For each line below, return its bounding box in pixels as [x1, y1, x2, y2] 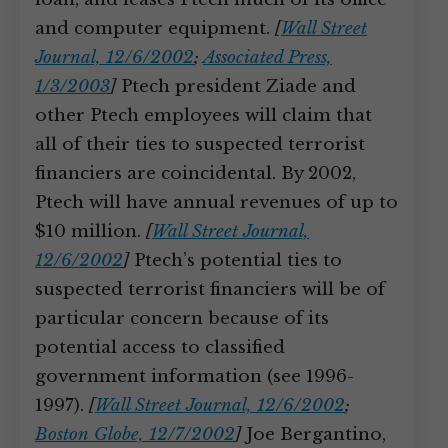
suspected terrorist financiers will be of [35, 279, 385, 300]
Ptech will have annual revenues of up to [35, 192, 398, 213]
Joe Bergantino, [241, 424, 386, 445]
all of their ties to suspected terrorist [35, 134, 365, 155]
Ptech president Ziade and [116, 76, 356, 97]
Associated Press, [203, 47, 332, 68]
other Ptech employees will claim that [35, 105, 372, 126]
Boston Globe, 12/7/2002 [35, 424, 235, 445]
